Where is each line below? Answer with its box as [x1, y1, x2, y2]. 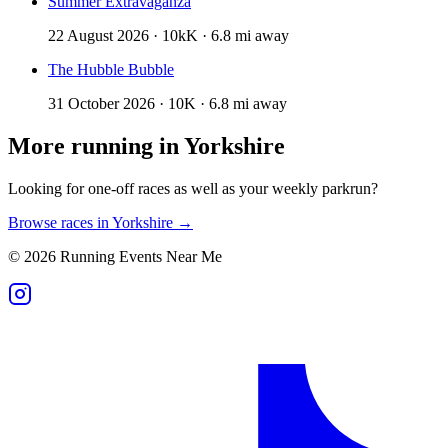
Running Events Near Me [56, 248, 222, 266]
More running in [8, 133, 184, 160]
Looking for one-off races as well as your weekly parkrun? [8, 180, 378, 198]
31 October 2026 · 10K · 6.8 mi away [48, 95, 287, 113]
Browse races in [8, 214, 112, 232]
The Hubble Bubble [48, 61, 174, 79]
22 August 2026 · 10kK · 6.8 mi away [48, 27, 289, 45]
